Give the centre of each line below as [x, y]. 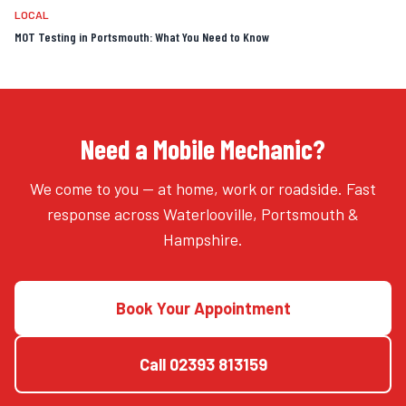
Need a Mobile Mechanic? [203, 149]
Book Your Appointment [203, 308]
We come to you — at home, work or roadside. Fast [203, 188]
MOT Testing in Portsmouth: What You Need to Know [142, 37]
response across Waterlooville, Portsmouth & [203, 214]
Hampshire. [203, 239]
